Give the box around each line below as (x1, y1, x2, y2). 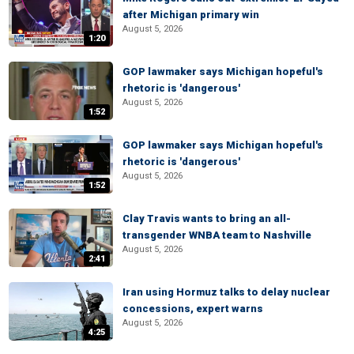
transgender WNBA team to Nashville (122, 229, 311, 241)
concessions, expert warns (122, 303, 263, 314)
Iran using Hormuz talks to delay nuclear (122, 286, 330, 298)
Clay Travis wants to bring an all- (122, 213, 291, 224)
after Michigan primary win (122, 9, 259, 21)
